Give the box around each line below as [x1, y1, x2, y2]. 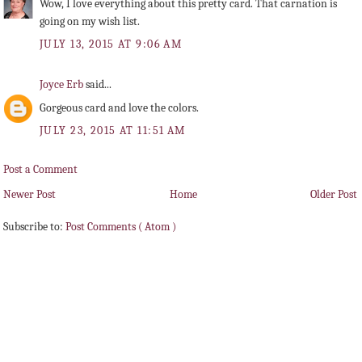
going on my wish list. [40, 15, 140, 29]
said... [86, 77, 112, 91]
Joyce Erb [40, 77, 86, 91]
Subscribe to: [3, 220, 65, 234]
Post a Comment [3, 162, 78, 176]
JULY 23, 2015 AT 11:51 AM [40, 124, 186, 138]
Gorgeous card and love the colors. [40, 101, 199, 116]
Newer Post [3, 187, 56, 202]
